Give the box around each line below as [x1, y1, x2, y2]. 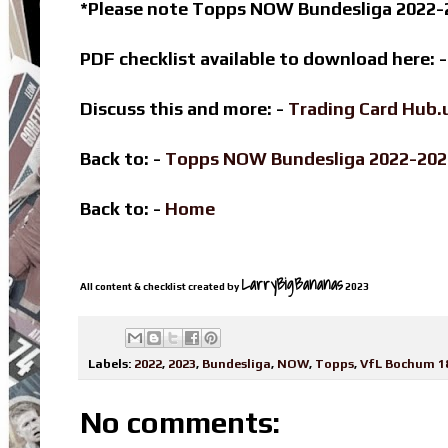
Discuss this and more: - [80, 98, 288, 120]
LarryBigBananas [241, 271, 343, 298]
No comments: [80, 404, 280, 440]
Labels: [88, 355, 134, 371]
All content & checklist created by [80, 281, 241, 293]
